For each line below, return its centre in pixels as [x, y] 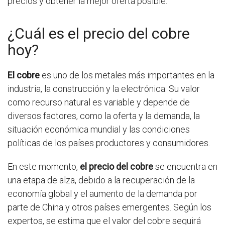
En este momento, [44, 166]
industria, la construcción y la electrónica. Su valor [104, 89]
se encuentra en [185, 166]
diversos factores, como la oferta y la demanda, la [104, 116]
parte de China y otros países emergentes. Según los [109, 207]
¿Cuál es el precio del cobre [99, 33]
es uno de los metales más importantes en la [127, 75]
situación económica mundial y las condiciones [99, 129]
